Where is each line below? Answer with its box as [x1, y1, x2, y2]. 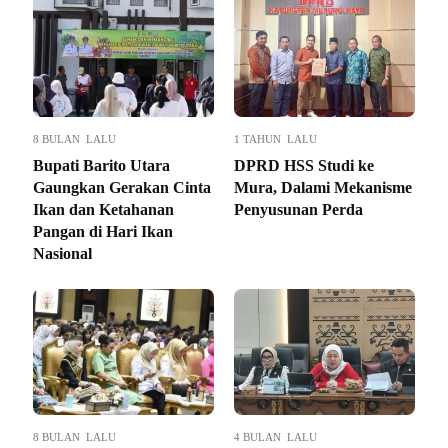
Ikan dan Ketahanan [33, 201, 174, 219]
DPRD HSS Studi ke [234, 157, 374, 175]
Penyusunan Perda [234, 201, 363, 219]
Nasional [33, 245, 92, 263]
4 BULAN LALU [234, 431, 317, 444]
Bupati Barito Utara [33, 157, 170, 175]
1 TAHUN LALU [234, 133, 317, 146]
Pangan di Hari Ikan [33, 223, 173, 241]
